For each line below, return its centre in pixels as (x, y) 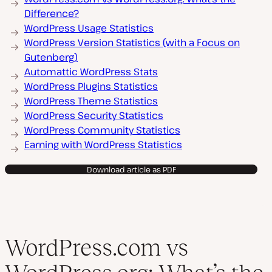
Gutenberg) (51, 57)
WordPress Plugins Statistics (91, 86)
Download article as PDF (131, 169)
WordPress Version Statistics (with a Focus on (132, 42)
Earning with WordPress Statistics (103, 144)
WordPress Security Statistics (94, 115)
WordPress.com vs (97, 247)
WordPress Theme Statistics (91, 101)
